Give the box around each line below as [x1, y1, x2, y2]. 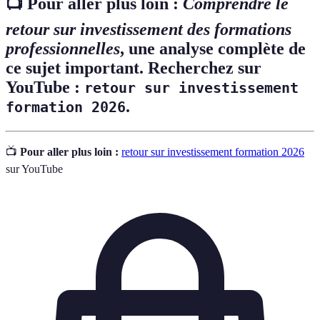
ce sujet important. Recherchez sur [6, 59, 261, 78]
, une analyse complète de [120, 39, 306, 59]
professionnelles [6, 39, 120, 59]
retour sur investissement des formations [6, 20, 291, 39]
